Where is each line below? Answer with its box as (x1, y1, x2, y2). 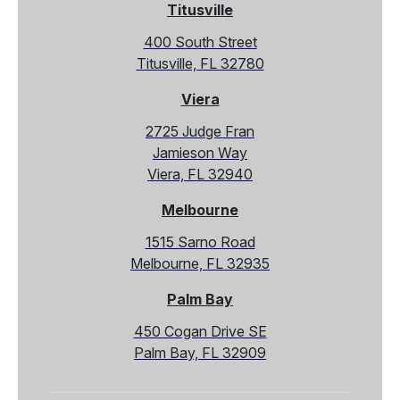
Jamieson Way (153, 143, 247, 162)
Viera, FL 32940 (147, 164, 253, 183)
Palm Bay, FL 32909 (134, 343, 266, 362)
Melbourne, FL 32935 (130, 254, 270, 272)
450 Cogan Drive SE (133, 321, 267, 340)
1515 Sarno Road (145, 232, 255, 251)
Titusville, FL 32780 (136, 54, 264, 72)
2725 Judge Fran (146, 121, 254, 140)
